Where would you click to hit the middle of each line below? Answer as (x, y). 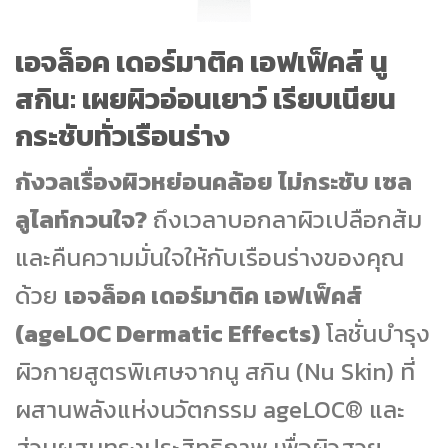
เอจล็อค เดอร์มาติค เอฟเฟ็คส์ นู (201, 61)
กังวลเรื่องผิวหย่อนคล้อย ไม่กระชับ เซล (213, 182)
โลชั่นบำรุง (375, 334)
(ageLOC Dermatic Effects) (167, 334)
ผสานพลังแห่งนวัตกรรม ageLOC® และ (210, 410)
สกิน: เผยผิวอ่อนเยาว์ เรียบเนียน (205, 98)
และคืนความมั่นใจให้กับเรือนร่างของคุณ (209, 258)
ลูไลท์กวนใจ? (81, 220)
